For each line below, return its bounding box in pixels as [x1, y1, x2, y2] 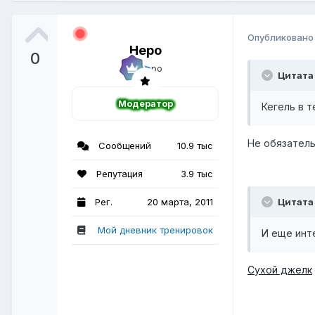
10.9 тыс [177, 139, 213, 151]
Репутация [94, 167, 143, 179]
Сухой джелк [247, 264, 312, 276]
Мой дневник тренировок [98, 224, 213, 236]
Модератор [117, 97, 173, 109]
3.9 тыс [181, 167, 213, 179]
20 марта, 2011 [147, 195, 213, 207]
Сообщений [96, 139, 151, 151]
